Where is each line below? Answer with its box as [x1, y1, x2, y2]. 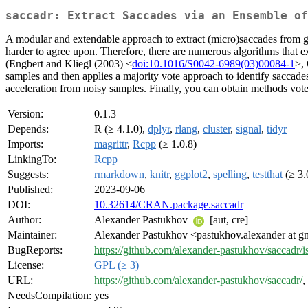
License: [8, 259, 44, 272]
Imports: [8, 138, 43, 151]
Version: [8, 108, 43, 120]
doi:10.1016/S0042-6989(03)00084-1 [132, 58, 295, 70]
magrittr [94, 138, 127, 151]
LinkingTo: [8, 153, 56, 166]
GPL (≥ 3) [94, 259, 139, 272]
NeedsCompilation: [8, 289, 91, 302]
